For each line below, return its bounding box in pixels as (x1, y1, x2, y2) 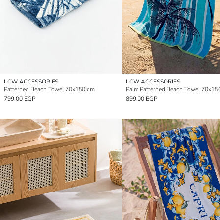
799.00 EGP (4, 94, 36, 103)
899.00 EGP (126, 94, 158, 103)
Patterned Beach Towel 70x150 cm (4, 85, 95, 93)
